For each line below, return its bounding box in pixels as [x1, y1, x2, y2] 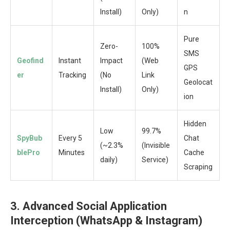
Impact [100, 56, 123, 65]
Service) [142, 156, 168, 164]
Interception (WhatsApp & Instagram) [10, 214, 202, 227]
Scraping [184, 163, 213, 171]
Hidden [184, 120, 206, 128]
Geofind [17, 56, 44, 65]
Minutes [59, 148, 85, 157]
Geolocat [184, 78, 213, 87]
